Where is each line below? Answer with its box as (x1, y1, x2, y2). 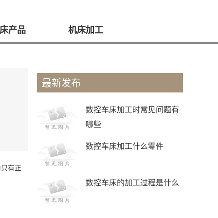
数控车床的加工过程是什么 (85, 177, 179, 188)
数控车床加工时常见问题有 (85, 104, 179, 115)
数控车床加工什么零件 (85, 140, 163, 151)
